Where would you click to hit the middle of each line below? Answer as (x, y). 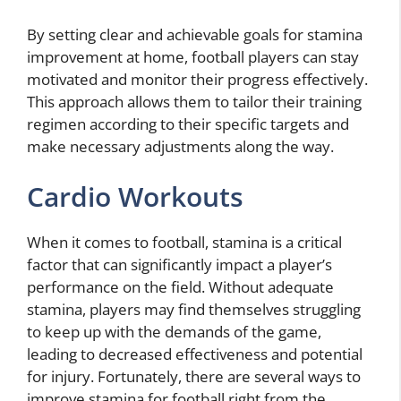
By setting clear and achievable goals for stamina (195, 35)
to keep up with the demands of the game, (174, 331)
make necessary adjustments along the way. (180, 147)
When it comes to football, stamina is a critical (184, 242)
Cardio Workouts (135, 196)
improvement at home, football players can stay (193, 57)
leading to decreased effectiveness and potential (195, 354)
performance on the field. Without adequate (180, 286)
